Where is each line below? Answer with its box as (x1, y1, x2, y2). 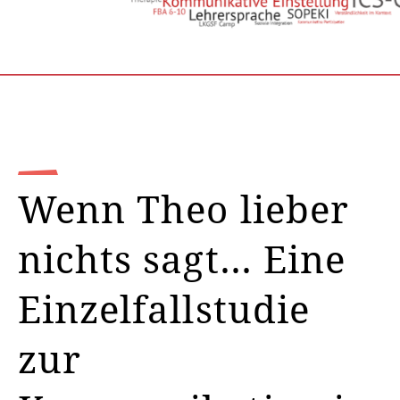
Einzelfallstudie (18, 283, 310, 334)
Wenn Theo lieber (18, 183, 349, 234)
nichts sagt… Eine (18, 233, 346, 284)
